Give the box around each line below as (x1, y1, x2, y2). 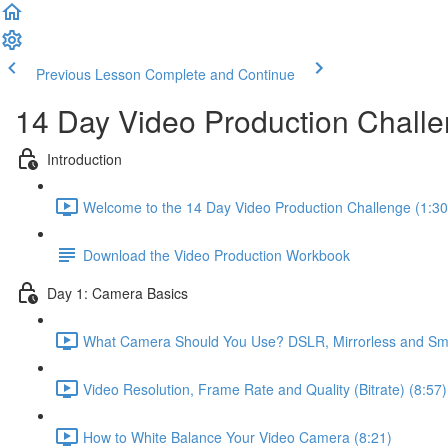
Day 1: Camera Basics (47, 282, 188, 303)
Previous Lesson (36, 64, 141, 84)
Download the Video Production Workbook (83, 244, 350, 265)
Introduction (47, 148, 122, 169)
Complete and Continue (145, 64, 295, 84)
